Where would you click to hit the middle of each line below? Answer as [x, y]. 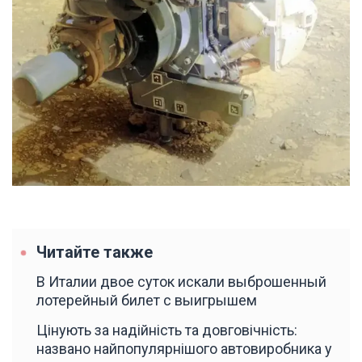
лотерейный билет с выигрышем [147, 300]
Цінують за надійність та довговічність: [167, 330]
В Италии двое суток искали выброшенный [181, 281]
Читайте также [95, 252]
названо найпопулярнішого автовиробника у [184, 348]
